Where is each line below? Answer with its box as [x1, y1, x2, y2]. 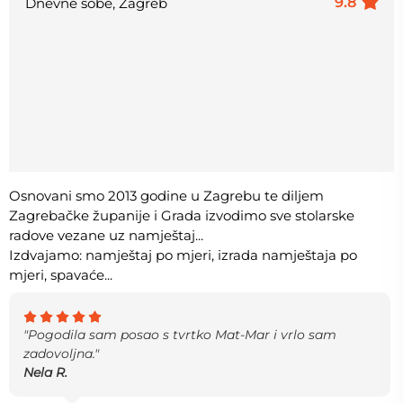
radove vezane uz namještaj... [9, 227, 203, 245]
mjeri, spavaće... [9, 266, 112, 284]
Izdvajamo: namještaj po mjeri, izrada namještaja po [9, 246, 357, 264]
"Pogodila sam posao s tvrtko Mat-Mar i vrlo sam [23, 327, 336, 344]
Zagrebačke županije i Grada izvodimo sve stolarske [9, 207, 354, 225]
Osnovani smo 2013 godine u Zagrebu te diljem [9, 187, 324, 205]
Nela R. [23, 364, 67, 381]
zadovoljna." [23, 345, 99, 363]
